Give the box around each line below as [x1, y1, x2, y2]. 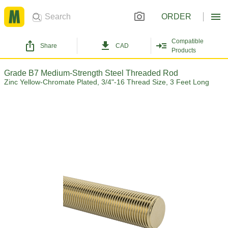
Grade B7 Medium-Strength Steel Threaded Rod [4, 69, 178, 77]
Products [171, 47, 196, 54]
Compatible [171, 38, 204, 45]
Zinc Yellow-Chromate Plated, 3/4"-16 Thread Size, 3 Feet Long [4, 78, 209, 86]
